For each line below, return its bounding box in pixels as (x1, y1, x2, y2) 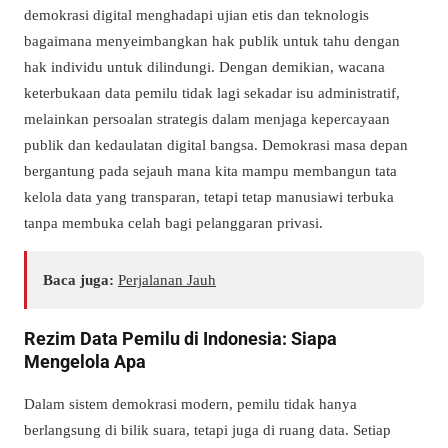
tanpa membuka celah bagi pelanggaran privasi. (24, 213, 323, 231)
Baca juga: (43, 270, 114, 288)
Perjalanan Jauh (118, 270, 216, 288)
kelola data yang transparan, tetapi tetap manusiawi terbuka (24, 187, 394, 205)
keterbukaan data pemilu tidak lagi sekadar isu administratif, (24, 83, 400, 101)
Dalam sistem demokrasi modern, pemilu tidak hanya (24, 394, 357, 412)
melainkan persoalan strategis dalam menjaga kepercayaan (24, 109, 390, 127)
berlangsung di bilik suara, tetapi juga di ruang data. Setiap (24, 420, 391, 438)
